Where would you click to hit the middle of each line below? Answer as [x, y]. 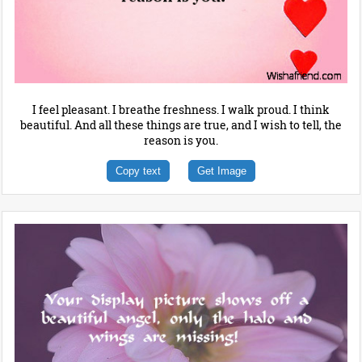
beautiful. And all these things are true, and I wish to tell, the [181, 124]
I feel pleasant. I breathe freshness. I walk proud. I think [181, 109]
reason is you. [181, 140]
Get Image [222, 170]
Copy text [138, 170]
